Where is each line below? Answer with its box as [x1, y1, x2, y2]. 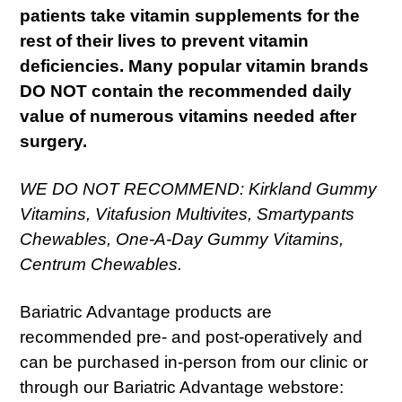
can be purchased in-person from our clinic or [20, 353, 368, 371]
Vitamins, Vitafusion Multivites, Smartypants [20, 205, 354, 223]
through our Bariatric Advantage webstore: [20, 378, 344, 397]
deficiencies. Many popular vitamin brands [20, 57, 369, 75]
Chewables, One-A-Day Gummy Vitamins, [20, 230, 344, 249]
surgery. [20, 132, 87, 151]
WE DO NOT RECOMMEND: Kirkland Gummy [20, 179, 377, 198]
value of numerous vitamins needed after [20, 107, 356, 126]
